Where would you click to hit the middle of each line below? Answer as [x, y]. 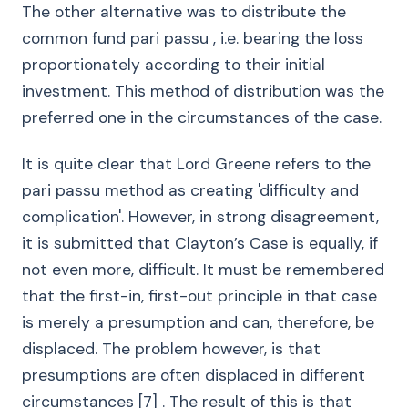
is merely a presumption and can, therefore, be [198, 322]
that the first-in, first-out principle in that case [199, 296]
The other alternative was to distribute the [184, 12]
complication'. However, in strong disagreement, [200, 217]
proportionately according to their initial [173, 65]
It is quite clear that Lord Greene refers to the [196, 164]
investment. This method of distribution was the [203, 91]
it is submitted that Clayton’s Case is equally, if [200, 243]
